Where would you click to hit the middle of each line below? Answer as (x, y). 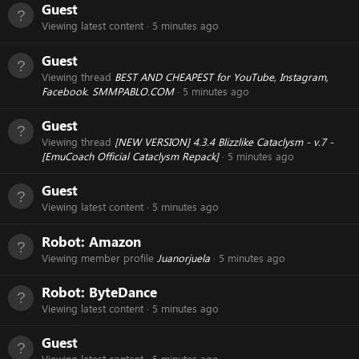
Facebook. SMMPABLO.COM (108, 91)
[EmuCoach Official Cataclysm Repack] (130, 156)
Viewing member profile (99, 258)
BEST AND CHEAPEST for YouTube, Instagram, (222, 77)
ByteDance (123, 292)
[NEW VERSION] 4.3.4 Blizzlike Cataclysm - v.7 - (224, 142)
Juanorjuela (184, 258)
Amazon (115, 241)
